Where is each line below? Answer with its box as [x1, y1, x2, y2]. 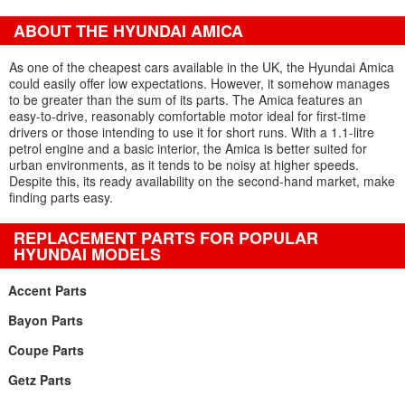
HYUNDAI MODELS [14, 242, 161, 266]
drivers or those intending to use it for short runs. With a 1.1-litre [9, 123, 374, 141]
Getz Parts [7, 371, 71, 389]
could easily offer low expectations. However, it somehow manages [9, 74, 390, 92]
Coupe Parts [7, 341, 84, 359]
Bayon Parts [7, 311, 83, 329]
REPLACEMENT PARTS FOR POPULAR [14, 226, 318, 250]
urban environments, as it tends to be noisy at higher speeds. [9, 155, 359, 174]
